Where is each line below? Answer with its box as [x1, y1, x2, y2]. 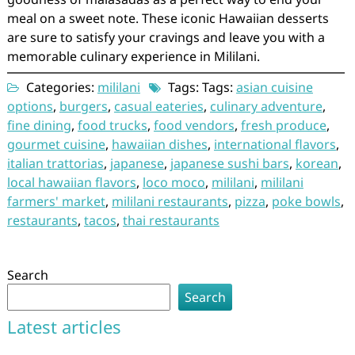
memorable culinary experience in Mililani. [6, 48, 260, 65]
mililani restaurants [111, 193, 228, 210]
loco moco [142, 174, 205, 191]
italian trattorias [6, 155, 104, 172]
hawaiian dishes [111, 136, 208, 153]
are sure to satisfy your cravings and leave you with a [6, 29, 325, 46]
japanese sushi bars [170, 155, 289, 172]
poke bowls [271, 193, 341, 210]
